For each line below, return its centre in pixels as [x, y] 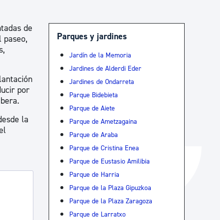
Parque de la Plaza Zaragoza [110, 201]
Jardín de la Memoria [100, 55]
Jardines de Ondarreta [101, 82]
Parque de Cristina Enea [104, 148]
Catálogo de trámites [126, 16]
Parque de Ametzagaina [103, 121]
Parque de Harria [94, 174]
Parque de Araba [93, 135]
